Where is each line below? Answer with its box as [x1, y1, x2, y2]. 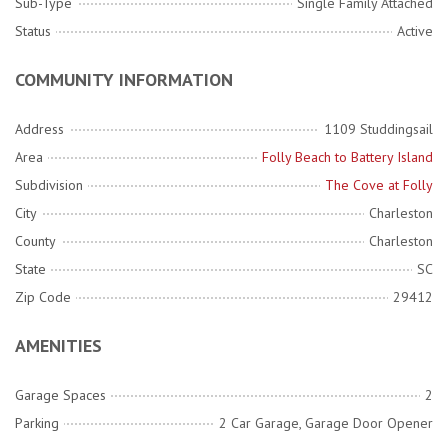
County [15, 232, 56, 251]
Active [397, 22, 433, 41]
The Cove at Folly [325, 176, 433, 195]
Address [15, 120, 64, 139]
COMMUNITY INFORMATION [15, 68, 233, 92]
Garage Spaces [15, 386, 106, 405]
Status [15, 22, 51, 41]
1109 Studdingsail [324, 120, 433, 139]
